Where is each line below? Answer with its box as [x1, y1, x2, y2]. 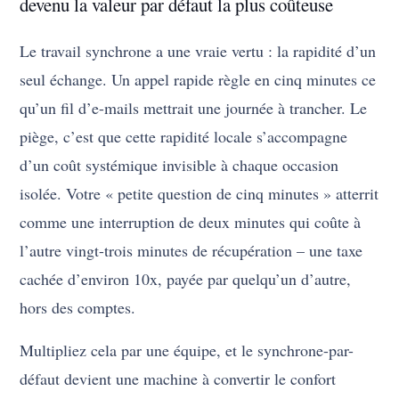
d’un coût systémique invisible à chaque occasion [20, 154, 339, 176]
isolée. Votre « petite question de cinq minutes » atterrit [20, 183, 379, 205]
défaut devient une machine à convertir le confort [20, 368, 337, 390]
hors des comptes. [20, 297, 136, 319]
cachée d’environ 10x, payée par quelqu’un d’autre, [20, 268, 352, 290]
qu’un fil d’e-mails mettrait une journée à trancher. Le [20, 97, 368, 119]
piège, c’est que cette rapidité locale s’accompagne [20, 126, 348, 148]
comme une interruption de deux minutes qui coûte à [20, 211, 362, 233]
